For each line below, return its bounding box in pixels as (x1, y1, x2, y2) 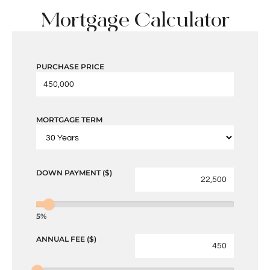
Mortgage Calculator (40, 7, 230, 33)
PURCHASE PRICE (36, 61, 104, 71)
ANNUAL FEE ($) (36, 234, 96, 243)
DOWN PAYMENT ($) (36, 168, 112, 177)
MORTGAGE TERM (36, 115, 102, 124)
